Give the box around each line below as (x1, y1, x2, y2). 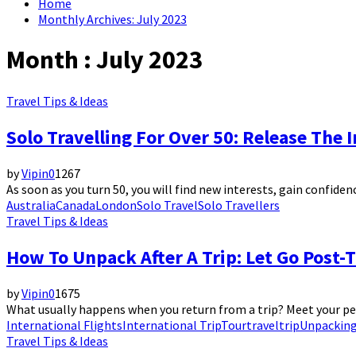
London (95, 196, 137, 213)
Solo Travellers (198, 196, 280, 213)
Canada (56, 196, 95, 213)
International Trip (122, 316, 221, 333)
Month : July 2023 (6, 44, 203, 76)
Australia (6, 196, 56, 213)
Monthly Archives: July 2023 (38, 11, 187, 27)
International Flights (6, 316, 122, 333)
